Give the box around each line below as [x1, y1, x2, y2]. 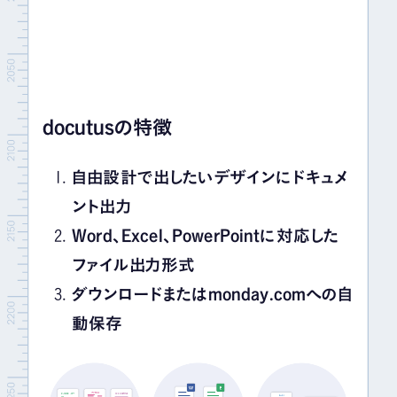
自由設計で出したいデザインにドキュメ [72, 168, 348, 185]
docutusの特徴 [42, 116, 172, 137]
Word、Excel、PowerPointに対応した [72, 227, 340, 244]
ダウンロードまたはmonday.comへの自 [72, 285, 354, 302]
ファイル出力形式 [72, 256, 196, 273]
